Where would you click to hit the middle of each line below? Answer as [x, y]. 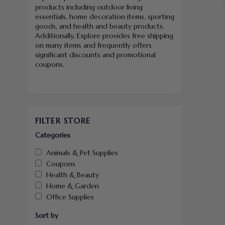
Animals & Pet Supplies [82, 153]
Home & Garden [72, 186]
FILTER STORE [63, 121]
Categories [52, 135]
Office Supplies [70, 197]
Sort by [46, 215]
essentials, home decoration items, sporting [104, 17]
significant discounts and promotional [95, 55]
